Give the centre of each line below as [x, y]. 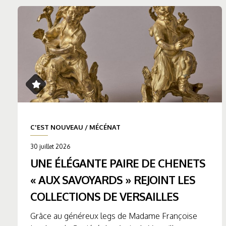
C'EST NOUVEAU [57, 127]
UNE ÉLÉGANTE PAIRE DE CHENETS [118, 163]
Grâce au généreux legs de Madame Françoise [114, 216]
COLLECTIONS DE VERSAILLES [104, 196]
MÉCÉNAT [105, 127]
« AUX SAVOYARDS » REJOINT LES [113, 180]
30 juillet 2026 [50, 147]
